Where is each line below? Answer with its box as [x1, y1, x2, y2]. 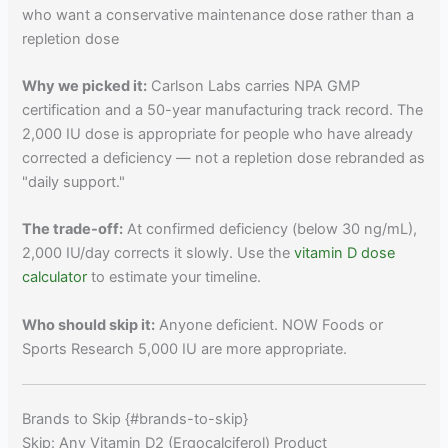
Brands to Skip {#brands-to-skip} [22, 409, 249, 428]
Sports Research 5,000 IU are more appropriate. [22, 339, 348, 358]
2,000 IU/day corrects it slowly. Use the [22, 244, 295, 263]
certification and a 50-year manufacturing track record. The [22, 100, 424, 119]
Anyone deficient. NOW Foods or [155, 315, 384, 334]
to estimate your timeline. [87, 268, 262, 287]
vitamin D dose [294, 244, 396, 263]
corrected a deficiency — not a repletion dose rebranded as [22, 148, 426, 167]
